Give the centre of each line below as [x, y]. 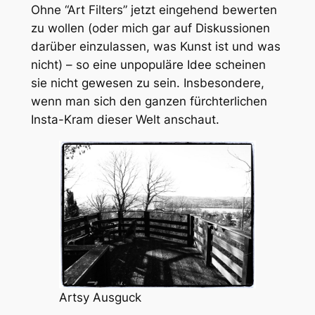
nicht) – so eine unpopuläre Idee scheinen [148, 65]
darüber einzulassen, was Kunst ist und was [155, 47]
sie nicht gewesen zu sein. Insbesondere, [147, 83]
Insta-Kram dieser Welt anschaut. [125, 120]
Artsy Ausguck [100, 298]
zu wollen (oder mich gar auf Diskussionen [150, 28]
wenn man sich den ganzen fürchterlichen [149, 102]
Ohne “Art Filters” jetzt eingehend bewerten [154, 10]
